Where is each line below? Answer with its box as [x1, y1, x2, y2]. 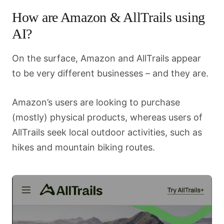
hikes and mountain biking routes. [12, 142, 155, 152]
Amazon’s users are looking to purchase [12, 97, 180, 107]
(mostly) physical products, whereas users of [12, 112, 202, 122]
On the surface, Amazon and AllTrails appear [12, 53, 201, 63]
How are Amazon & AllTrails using [12, 9, 205, 25]
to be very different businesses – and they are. [12, 68, 208, 78]
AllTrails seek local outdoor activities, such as [12, 127, 202, 137]
